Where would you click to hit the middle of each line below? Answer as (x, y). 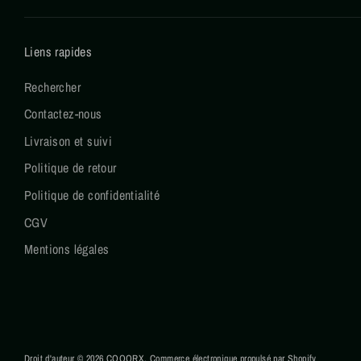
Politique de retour (71, 168)
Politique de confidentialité (92, 195)
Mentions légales (67, 249)
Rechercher (52, 87)
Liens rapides (58, 51)
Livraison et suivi (68, 141)
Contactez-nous (63, 114)
